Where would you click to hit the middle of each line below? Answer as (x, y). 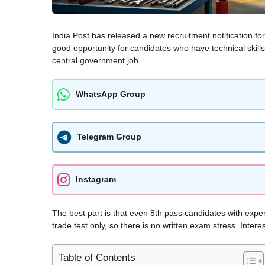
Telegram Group (109, 137)
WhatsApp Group (111, 94)
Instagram (96, 180)
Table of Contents (97, 257)
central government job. (96, 60)
